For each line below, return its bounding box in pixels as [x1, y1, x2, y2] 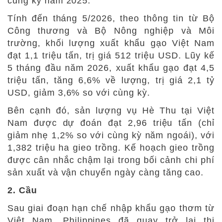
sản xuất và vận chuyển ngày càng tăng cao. [7, 167, 204, 177]
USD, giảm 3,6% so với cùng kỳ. [7, 87, 150, 98]
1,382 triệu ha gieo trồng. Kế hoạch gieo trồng [7, 142, 215, 153]
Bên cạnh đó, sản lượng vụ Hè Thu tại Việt [7, 105, 215, 115]
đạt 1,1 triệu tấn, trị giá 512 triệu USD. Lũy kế [7, 50, 215, 60]
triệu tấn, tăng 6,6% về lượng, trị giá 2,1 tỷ [7, 75, 215, 85]
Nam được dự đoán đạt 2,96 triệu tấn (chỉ [7, 117, 215, 128]
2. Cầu [7, 185, 37, 195]
